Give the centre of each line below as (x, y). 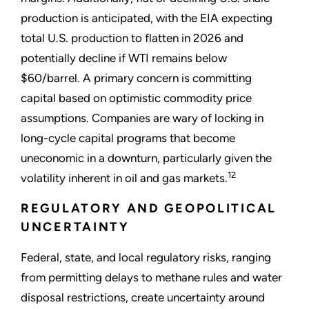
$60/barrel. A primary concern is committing (136, 78)
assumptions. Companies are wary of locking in (142, 118)
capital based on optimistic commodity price (136, 98)
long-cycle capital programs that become (128, 138)
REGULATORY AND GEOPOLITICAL (149, 209)
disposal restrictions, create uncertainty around (143, 298)
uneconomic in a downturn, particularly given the (146, 158)
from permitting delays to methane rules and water (151, 278)
